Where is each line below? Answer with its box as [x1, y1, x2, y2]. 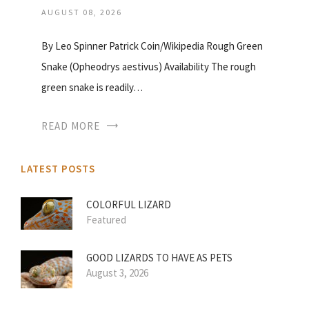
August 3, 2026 [86, 266, 148, 279]
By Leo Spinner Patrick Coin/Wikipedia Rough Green [41, 39, 263, 53]
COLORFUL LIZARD [86, 198, 171, 212]
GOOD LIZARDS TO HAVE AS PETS [86, 250, 232, 264]
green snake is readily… [41, 81, 143, 94]
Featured [86, 213, 126, 227]
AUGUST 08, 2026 [41, 7, 122, 18]
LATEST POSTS [21, 162, 95, 176]
